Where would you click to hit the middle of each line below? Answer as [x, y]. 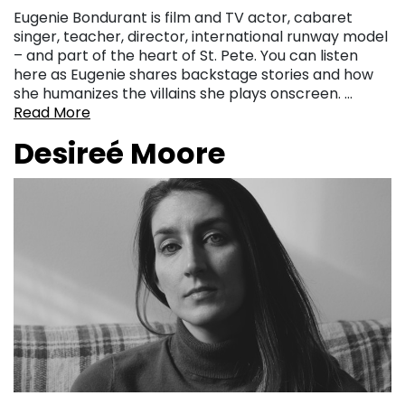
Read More [52, 113]
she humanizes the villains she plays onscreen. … [183, 94]
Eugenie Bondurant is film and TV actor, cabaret [183, 18]
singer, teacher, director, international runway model [201, 37]
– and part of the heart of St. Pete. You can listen [186, 56]
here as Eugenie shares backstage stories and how [193, 75]
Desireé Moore [119, 153]
